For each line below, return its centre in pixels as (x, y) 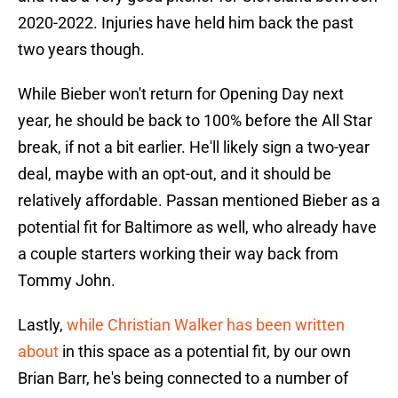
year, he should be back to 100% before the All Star (195, 121)
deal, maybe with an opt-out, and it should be (175, 174)
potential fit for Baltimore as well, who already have (197, 227)
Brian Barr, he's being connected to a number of (183, 378)
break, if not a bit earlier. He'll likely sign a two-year (194, 147)
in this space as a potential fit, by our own (205, 352)
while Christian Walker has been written (206, 325)
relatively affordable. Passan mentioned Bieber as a (199, 201)
